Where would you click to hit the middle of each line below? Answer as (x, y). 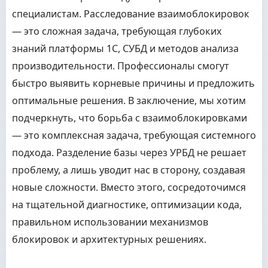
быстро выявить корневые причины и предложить (133, 83)
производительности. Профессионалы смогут (121, 66)
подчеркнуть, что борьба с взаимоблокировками (130, 118)
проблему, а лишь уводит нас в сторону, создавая (129, 170)
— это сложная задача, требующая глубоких (117, 31)
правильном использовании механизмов (110, 222)
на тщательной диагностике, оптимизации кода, (127, 205)
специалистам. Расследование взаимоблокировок (131, 14)
